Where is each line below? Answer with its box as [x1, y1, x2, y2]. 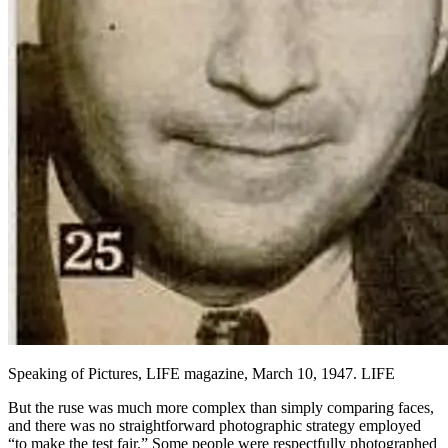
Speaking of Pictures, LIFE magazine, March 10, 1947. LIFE [8, 365, 395, 383]
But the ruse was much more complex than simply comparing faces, [8, 399, 434, 417]
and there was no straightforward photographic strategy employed [8, 417, 421, 435]
